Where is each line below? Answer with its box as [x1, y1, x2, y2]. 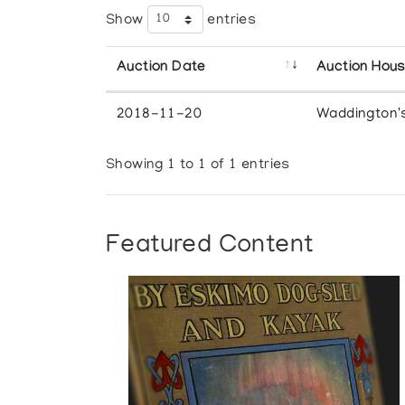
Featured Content [106, 232, 314, 260]
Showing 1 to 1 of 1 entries [106, 156, 290, 174]
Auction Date [117, 60, 206, 77]
